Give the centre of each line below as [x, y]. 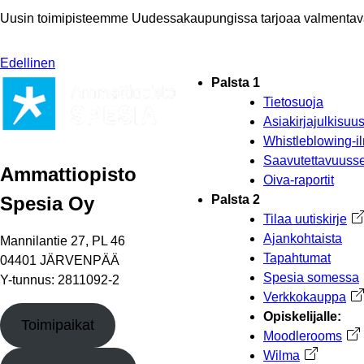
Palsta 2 [236, 200]
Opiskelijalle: [302, 317]
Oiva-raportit [299, 180]
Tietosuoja [293, 102]
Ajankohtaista [303, 239]
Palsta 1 [236, 83]
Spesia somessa [311, 278]
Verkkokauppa [305, 297]
